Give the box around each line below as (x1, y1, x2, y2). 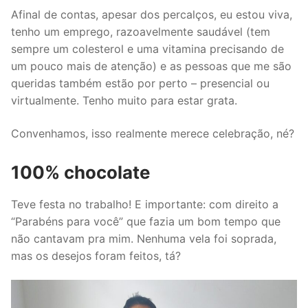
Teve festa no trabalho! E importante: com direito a (11, 197, 278, 211)
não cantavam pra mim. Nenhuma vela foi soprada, (11, 231, 276, 245)
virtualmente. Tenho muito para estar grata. (11, 93, 237, 108)
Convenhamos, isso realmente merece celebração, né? (11, 126, 294, 141)
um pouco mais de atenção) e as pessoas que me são (11, 59, 291, 74)
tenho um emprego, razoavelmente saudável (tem (11, 25, 270, 39)
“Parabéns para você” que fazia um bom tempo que (11, 214, 280, 228)
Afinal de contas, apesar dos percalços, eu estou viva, (11, 8, 292, 22)
